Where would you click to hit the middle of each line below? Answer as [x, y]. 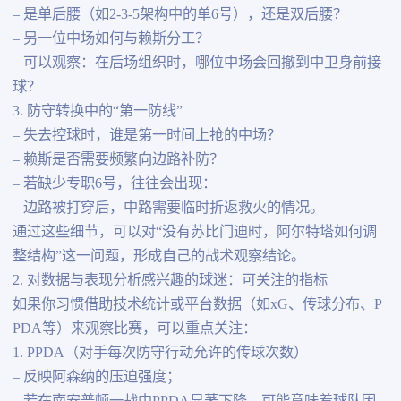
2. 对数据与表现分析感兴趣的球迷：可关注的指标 [170, 281]
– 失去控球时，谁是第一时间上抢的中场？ [146, 136]
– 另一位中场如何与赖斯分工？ [111, 39]
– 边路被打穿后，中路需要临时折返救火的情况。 [168, 208]
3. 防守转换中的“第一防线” [97, 111]
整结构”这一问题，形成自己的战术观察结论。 [158, 256]
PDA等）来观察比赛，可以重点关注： [134, 329]
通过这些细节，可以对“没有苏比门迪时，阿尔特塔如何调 [194, 232]
